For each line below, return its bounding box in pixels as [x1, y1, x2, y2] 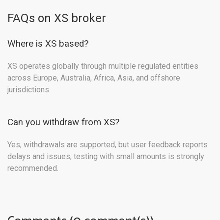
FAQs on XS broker [7, 11, 106, 26]
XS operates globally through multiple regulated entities [7, 61, 198, 71]
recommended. [7, 164, 58, 173]
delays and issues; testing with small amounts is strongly [7, 152, 204, 162]
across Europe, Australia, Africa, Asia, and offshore [7, 73, 180, 83]
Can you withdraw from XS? [7, 117, 119, 128]
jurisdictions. [7, 85, 51, 95]
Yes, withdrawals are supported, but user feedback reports [7, 140, 208, 150]
